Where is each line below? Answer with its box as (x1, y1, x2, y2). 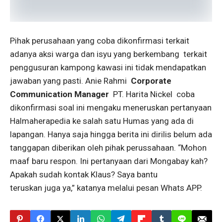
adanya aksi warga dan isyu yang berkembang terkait (10, 49, 207, 59)
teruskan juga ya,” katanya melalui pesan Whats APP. (10, 183, 202, 193)
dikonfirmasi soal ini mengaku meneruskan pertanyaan (10, 103, 212, 112)
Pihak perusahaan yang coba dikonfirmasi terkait (10, 36, 189, 46)
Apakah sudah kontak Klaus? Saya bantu (10, 169, 158, 179)
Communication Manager (10, 89, 109, 99)
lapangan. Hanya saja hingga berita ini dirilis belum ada (10, 129, 212, 139)
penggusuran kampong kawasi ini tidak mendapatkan (10, 62, 206, 72)
